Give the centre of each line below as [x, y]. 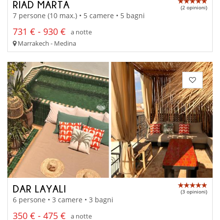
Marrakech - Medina [46, 43]
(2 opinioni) [194, 7]
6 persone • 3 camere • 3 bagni [63, 200]
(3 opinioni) [194, 191]
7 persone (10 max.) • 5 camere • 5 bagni [79, 16]
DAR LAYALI [40, 188]
